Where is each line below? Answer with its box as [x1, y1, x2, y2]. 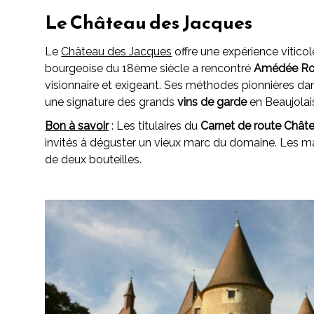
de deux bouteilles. [45, 153, 142, 167]
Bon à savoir [45, 119, 109, 133]
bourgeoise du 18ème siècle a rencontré [45, 62, 254, 76]
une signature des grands [45, 95, 175, 109]
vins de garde [175, 95, 250, 109]
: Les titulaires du [109, 119, 201, 133]
